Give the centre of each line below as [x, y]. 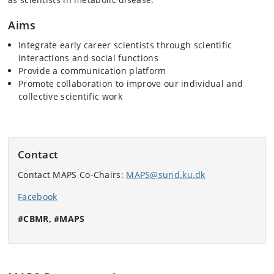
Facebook [38, 196]
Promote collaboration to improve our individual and [131, 83]
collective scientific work [70, 96]
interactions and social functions [88, 58]
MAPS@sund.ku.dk [166, 174]
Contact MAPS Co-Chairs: [72, 174]
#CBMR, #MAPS [51, 218]
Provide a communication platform [92, 71]
